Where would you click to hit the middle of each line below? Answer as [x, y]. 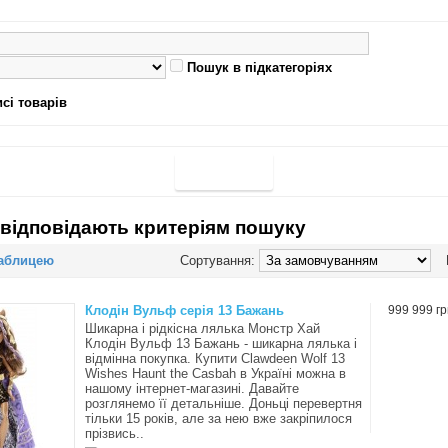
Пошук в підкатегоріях [259, 67]
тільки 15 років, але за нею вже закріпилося [218, 418]
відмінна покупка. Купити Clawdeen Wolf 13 [215, 358]
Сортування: [219, 260]
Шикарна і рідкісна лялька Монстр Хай [202, 328]
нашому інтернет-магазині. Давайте [192, 388]
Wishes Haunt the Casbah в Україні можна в [215, 373]
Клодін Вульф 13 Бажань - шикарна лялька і [221, 343]
